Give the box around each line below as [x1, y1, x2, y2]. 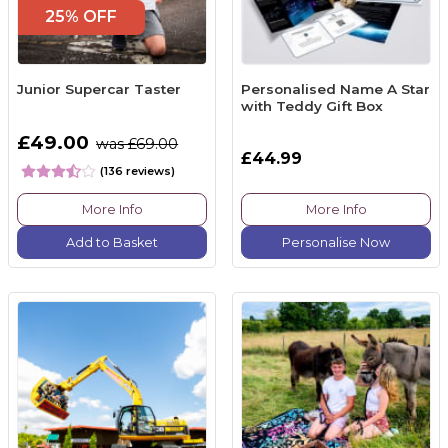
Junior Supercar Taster [17, 81, 181, 97]
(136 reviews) [100, 163, 175, 178]
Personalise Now [282, 234, 390, 250]
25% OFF [45, 7, 118, 27]
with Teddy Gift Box [241, 98, 383, 114]
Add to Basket [66, 234, 158, 250]
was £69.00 [96, 135, 179, 153]
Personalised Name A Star [241, 81, 430, 97]
